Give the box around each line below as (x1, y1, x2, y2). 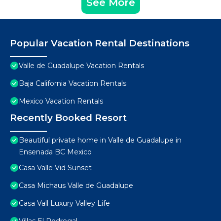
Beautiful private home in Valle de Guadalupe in (19, 136, 182, 145)
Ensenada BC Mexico (19, 147, 92, 157)
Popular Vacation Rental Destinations (10, 37, 189, 49)
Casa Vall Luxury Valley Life (19, 199, 110, 208)
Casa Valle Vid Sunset (19, 163, 92, 173)
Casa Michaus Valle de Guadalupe (19, 181, 133, 190)
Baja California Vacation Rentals (19, 79, 126, 88)
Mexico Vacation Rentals (19, 97, 103, 106)
